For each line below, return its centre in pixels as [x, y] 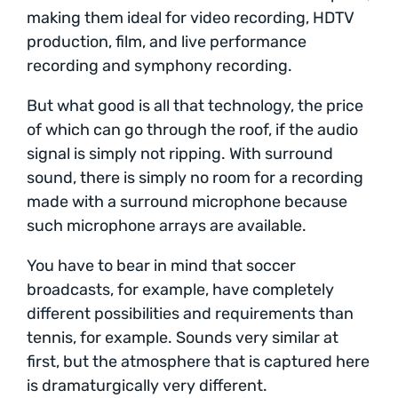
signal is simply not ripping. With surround [180, 153]
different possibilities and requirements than [190, 313]
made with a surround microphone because [187, 201]
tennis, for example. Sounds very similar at [183, 337]
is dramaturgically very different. [147, 385]
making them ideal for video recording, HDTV [191, 17]
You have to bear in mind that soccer [161, 265]
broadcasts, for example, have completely [180, 289]
